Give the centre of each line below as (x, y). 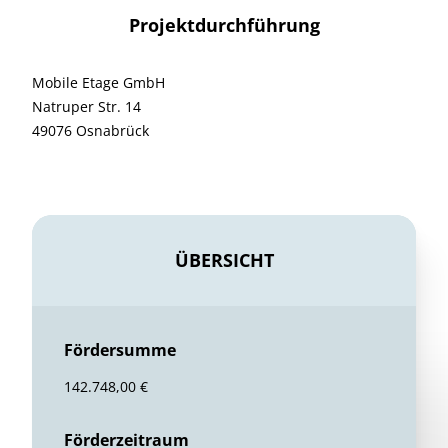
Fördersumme (120, 350)
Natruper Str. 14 (86, 106)
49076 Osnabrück (90, 130)
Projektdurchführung (224, 25)
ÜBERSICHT (224, 260)
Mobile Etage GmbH (98, 82)
